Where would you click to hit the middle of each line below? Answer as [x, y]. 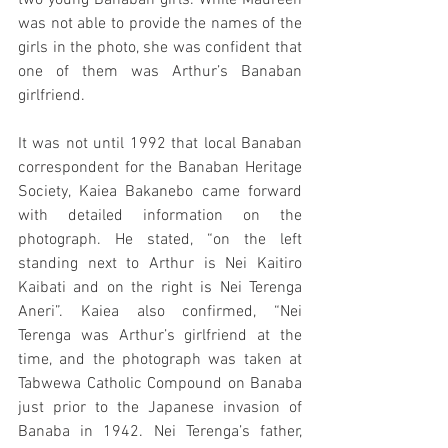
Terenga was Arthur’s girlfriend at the [160, 336]
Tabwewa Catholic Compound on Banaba [160, 384]
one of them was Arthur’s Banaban [160, 72]
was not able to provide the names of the [160, 24]
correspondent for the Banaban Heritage [160, 168]
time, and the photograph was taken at [160, 360]
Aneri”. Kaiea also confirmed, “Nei [160, 312]
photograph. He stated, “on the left [160, 240]
